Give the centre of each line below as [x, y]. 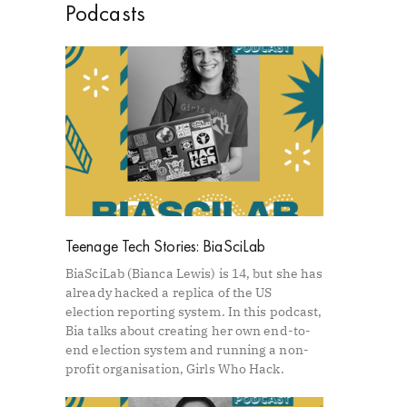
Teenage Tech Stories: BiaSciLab [166, 246]
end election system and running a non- [187, 350]
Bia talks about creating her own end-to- [189, 331]
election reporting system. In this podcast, [194, 312]
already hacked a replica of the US [169, 293]
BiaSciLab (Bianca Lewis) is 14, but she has [194, 274]
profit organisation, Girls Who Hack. [175, 369]
